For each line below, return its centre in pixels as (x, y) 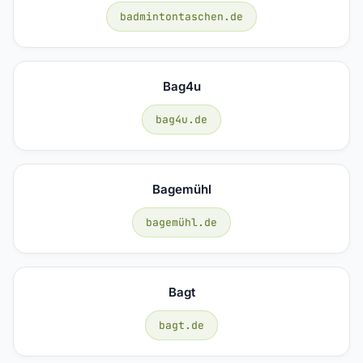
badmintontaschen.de (181, 16)
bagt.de (181, 325)
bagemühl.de (181, 222)
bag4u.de (181, 119)
